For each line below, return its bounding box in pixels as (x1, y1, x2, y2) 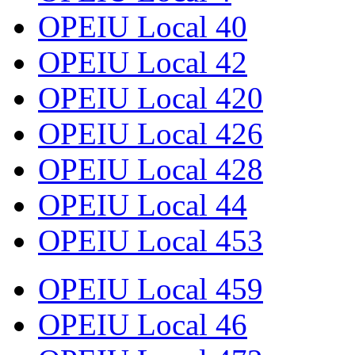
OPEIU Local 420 (38, 81, 263, 116)
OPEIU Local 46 (38, 307, 247, 342)
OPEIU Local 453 (38, 223, 263, 258)
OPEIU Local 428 (38, 152, 263, 187)
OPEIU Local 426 (38, 116, 263, 151)
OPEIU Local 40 (38, 10, 247, 44)
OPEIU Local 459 (38, 272, 263, 307)
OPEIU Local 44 (38, 188, 247, 223)
